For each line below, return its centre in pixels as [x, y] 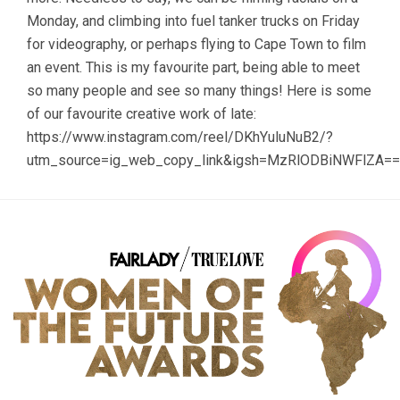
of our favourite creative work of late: [142, 113]
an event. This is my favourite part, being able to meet [193, 67]
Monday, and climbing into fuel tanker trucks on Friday [193, 21]
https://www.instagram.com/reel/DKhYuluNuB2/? [180, 137]
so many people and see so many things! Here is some [199, 90]
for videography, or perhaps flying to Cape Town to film [196, 44]
